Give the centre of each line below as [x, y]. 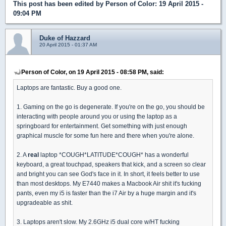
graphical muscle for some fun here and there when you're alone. [105, 135]
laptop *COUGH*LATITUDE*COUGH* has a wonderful [114, 154]
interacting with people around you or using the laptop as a [97, 116]
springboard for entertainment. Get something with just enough [102, 126]
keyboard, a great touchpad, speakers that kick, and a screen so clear [111, 164]
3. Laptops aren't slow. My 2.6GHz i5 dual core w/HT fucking [98, 221]
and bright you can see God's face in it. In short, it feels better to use [108, 174]
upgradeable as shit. [45, 202]
